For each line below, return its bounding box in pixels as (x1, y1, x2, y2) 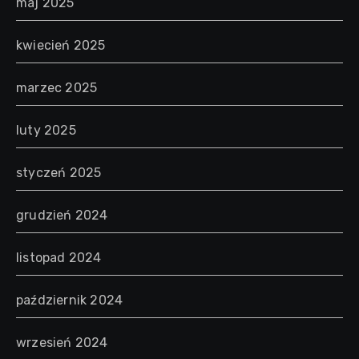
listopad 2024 (16, 249, 102, 265)
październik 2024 (16, 292, 123, 308)
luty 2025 (16, 122, 76, 138)
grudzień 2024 (16, 207, 108, 223)
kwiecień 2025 (16, 37, 106, 53)
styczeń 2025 (16, 164, 102, 180)
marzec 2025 (16, 79, 98, 95)
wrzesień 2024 (16, 334, 108, 350)
